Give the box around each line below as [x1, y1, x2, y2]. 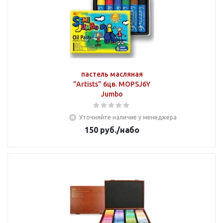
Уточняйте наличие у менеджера [79, 114, 177, 120]
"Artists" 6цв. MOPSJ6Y [73, 80, 150, 88]
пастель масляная [81, 70, 143, 78]
